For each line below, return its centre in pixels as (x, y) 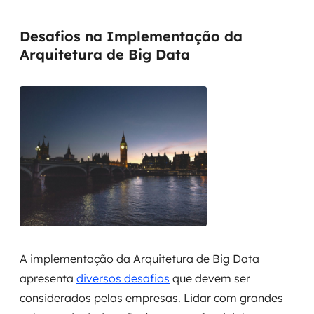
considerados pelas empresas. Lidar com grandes (151, 298)
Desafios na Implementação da (131, 36)
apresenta (48, 278)
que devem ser (210, 278)
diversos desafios (123, 278)
